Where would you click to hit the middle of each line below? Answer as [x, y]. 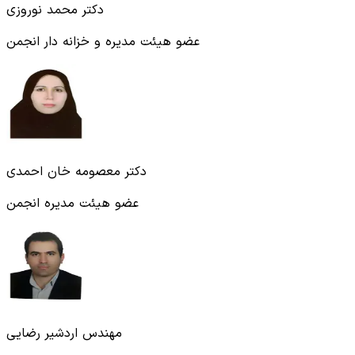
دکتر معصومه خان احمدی [76, 172]
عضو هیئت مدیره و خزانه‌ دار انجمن [103, 42]
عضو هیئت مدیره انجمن [73, 203]
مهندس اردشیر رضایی [64, 333]
